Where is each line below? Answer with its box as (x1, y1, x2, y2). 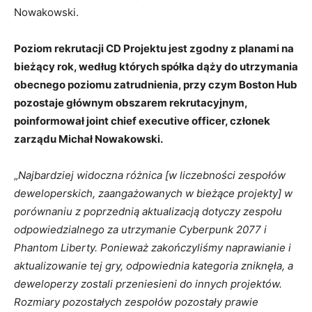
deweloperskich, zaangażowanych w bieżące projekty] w (14, 187, 292, 200)
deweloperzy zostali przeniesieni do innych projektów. (14, 277, 282, 290)
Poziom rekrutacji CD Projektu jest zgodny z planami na (14, 42, 294, 55)
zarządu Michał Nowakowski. (14, 132, 163, 146)
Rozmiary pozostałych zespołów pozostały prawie (14, 295, 258, 309)
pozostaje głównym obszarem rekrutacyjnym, (14, 96, 247, 109)
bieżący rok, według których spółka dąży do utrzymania (14, 60, 298, 73)
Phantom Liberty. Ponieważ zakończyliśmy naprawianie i (14, 241, 291, 254)
